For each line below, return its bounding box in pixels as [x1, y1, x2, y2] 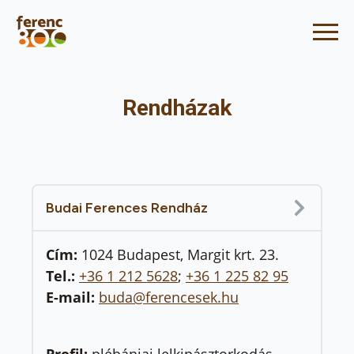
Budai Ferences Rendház [46, 199, 208, 217]
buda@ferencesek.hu [99, 288, 239, 307]
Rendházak [122, 95, 232, 121]
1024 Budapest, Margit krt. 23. [81, 245, 279, 264]
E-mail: [46, 288, 99, 307]
